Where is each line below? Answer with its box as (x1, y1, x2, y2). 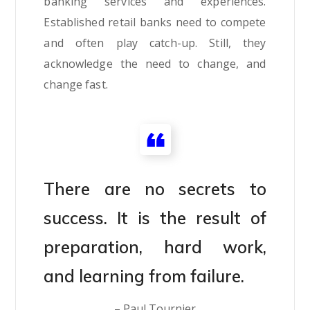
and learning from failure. (44, 265, 245, 286)
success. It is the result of (44, 207, 266, 228)
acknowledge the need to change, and (44, 55, 266, 71)
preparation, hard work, (44, 236, 266, 257)
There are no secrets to (44, 178, 266, 199)
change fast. (44, 76, 108, 92)
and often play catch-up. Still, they (44, 35, 266, 51)
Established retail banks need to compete (44, 14, 266, 30)
